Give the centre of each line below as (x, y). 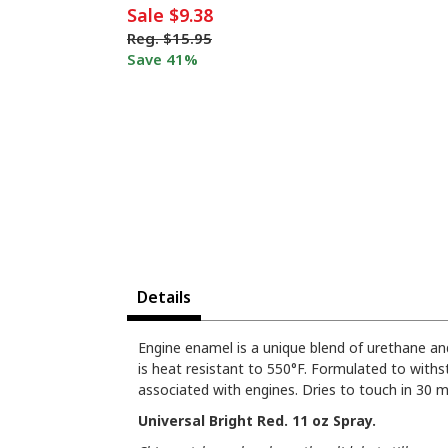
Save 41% (162, 59)
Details (164, 297)
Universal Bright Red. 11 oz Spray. (257, 421)
